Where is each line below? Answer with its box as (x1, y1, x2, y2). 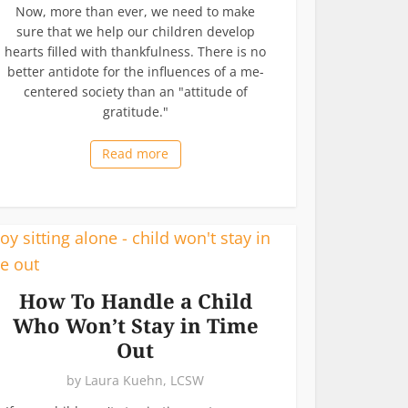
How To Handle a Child (18, 286, 252, 314)
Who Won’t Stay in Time (12, 311, 259, 339)
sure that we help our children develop (15, 22, 255, 40)
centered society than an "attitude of (23, 82, 248, 100)
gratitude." (102, 102, 168, 120)
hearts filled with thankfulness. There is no (5, 42, 266, 60)
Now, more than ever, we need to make (15, 2, 255, 20)
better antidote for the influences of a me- (6, 62, 264, 80)
